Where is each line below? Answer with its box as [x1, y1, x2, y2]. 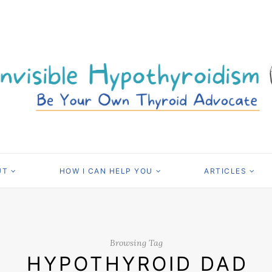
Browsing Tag [109, 237, 163, 248]
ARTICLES [204, 166, 246, 176]
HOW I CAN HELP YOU [59, 166, 153, 176]
